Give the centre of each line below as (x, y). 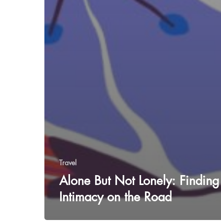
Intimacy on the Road (115, 197)
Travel (68, 163)
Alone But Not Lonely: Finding (139, 181)
